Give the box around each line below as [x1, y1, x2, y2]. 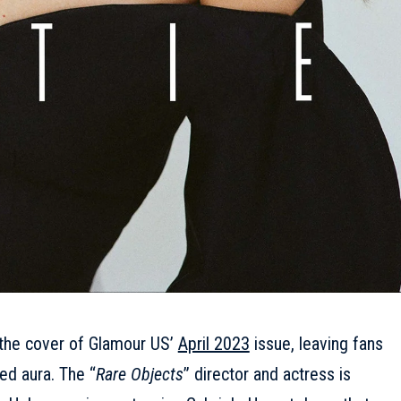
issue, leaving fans [249, 332, 383, 354]
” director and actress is [183, 363, 351, 385]
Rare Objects [95, 363, 183, 385]
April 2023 [177, 332, 250, 354]
